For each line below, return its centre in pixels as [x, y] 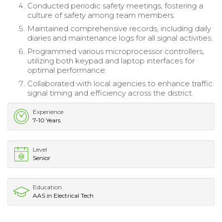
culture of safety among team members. [101, 15]
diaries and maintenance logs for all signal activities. [120, 38]
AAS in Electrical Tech [63, 196]
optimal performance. [67, 70]
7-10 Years [47, 120]
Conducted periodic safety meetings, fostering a [115, 6]
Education [47, 187]
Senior [42, 158]
